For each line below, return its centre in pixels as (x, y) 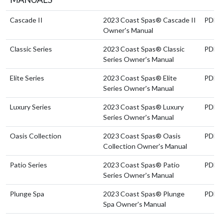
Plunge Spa (27, 193)
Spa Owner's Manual (135, 204)
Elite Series (27, 78)
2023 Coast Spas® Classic (144, 49)
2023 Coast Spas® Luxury (143, 107)
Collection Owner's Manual (145, 146)
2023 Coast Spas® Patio (141, 165)
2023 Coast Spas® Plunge (144, 193)
